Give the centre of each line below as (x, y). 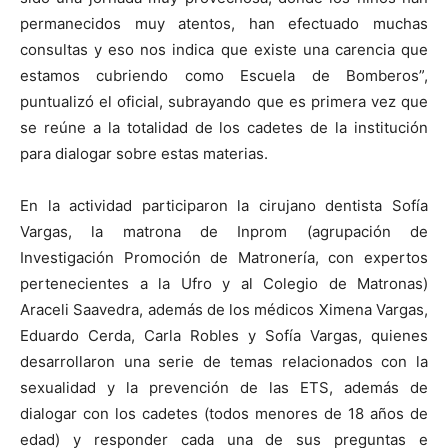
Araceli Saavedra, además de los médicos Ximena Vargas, (224, 310)
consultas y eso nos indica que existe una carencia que (224, 50)
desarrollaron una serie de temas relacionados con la (224, 362)
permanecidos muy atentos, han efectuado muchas (224, 24)
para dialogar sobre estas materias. (144, 154)
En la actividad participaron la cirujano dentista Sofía (224, 206)
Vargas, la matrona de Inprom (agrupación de (224, 232)
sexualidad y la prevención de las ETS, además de (224, 388)
